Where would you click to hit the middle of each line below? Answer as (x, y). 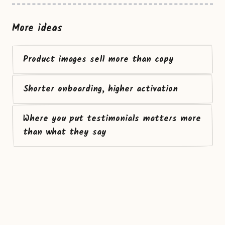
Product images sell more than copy (98, 60)
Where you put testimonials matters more (112, 119)
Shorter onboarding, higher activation (100, 89)
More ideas (37, 29)
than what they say (65, 132)
